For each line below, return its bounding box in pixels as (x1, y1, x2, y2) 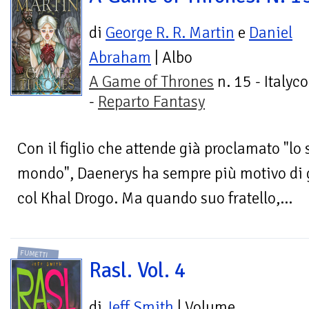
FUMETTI (20, 248, 49, 260)
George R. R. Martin (106, 23, 235, 43)
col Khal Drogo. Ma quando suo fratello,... (17, 188, 292, 209)
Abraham (89, 48, 151, 68)
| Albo (151, 48, 192, 68)
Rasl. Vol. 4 (89, 257, 186, 283)
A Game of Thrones (89, 72, 214, 92)
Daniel (249, 23, 292, 43)
